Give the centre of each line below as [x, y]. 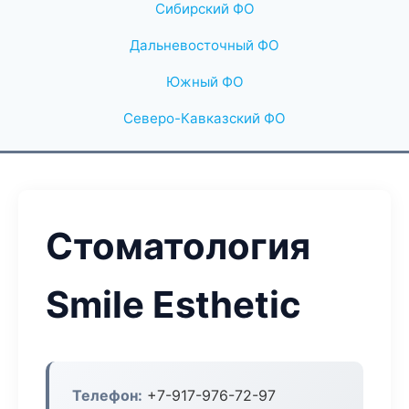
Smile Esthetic [173, 304]
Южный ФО [204, 82]
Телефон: [107, 395]
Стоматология [178, 246]
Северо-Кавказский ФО [204, 118]
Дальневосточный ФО [204, 45]
